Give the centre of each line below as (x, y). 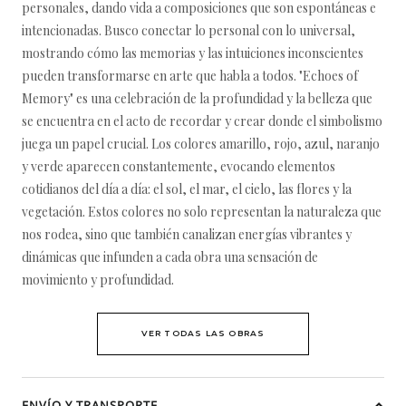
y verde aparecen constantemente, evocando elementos (179, 166)
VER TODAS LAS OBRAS (203, 333)
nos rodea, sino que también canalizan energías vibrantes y (187, 234)
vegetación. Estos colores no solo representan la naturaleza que (202, 212)
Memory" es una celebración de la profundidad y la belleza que (197, 98)
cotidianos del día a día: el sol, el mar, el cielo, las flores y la (187, 189)
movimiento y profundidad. (98, 280)
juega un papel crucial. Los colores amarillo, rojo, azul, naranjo (201, 144)
